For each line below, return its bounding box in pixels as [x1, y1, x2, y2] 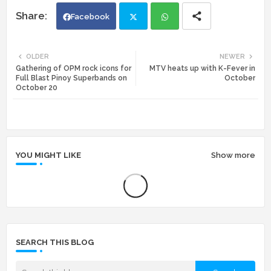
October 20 [16, 83, 57, 92]
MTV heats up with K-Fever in [149, 64, 255, 73]
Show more [211, 151, 255, 160]
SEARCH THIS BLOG [16, 237, 94, 247]
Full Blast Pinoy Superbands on [16, 73, 127, 82]
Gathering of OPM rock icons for [16, 64, 131, 73]
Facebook [71, 11, 109, 21]
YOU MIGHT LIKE [16, 150, 81, 160]
